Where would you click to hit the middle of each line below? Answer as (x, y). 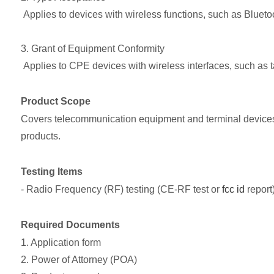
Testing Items (51, 172)
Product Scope (55, 102)
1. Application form (61, 243)
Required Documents (70, 225)
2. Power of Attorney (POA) (79, 260)
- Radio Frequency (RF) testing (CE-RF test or (121, 190)
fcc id (233, 190)
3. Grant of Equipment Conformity (92, 49)
